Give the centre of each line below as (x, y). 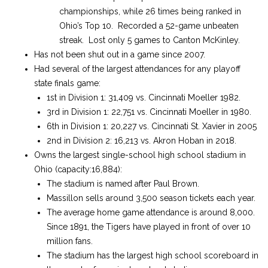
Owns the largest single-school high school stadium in (140, 155)
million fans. (70, 241)
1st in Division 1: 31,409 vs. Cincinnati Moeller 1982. (144, 98)
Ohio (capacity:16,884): (78, 169)
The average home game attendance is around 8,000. (152, 212)
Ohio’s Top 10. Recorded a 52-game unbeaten (149, 26)
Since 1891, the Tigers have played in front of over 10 (149, 227)
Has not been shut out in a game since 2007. (120, 54)
